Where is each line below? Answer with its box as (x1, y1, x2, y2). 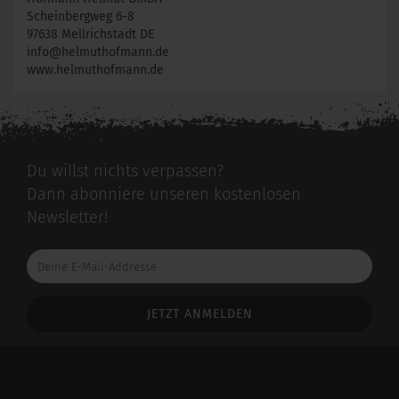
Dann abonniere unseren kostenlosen (27, 184, 301, 204)
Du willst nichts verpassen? (27, 161, 224, 181)
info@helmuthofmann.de (27, 45, 169, 60)
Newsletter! (27, 208, 108, 227)
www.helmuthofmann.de (27, 62, 164, 77)
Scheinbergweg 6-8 (27, 9, 134, 24)
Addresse (26, 297, 74, 311)
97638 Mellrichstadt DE (27, 27, 154, 42)
